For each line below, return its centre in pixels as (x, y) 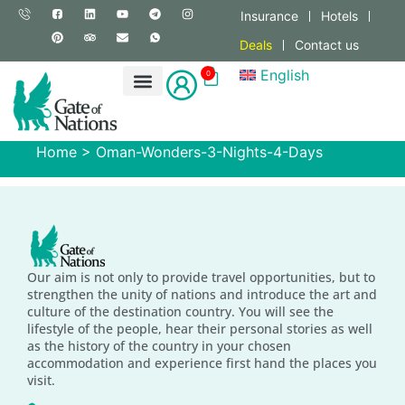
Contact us (327, 45)
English (284, 75)
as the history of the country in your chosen (159, 346)
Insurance (269, 16)
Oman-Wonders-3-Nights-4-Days (209, 152)
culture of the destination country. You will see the (180, 312)
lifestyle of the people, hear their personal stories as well (200, 329)
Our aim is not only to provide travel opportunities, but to (201, 278)
